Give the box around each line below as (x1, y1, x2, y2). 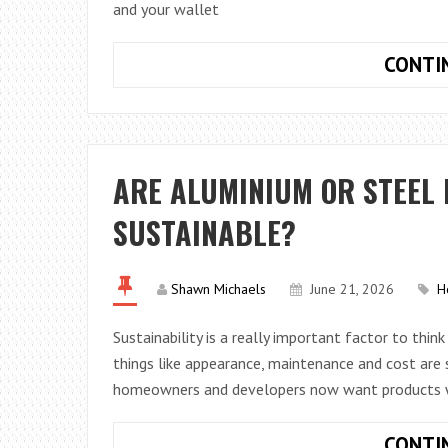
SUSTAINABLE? (113, 210, 296, 256)
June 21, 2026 (310, 280, 394, 299)
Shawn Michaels (171, 280, 266, 299)
